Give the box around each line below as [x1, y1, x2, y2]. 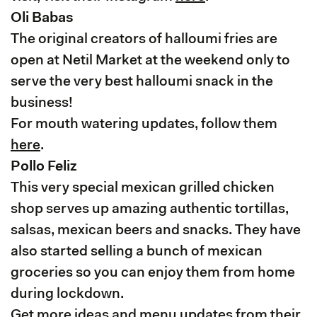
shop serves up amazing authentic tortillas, [11, 202, 289, 217]
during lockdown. [11, 287, 124, 301]
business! [11, 96, 73, 110]
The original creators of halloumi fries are [11, 32, 277, 47]
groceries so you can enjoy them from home [11, 265, 295, 280]
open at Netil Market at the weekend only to [11, 53, 290, 68]
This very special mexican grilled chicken [11, 180, 275, 195]
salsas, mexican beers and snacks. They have [11, 223, 301, 238]
